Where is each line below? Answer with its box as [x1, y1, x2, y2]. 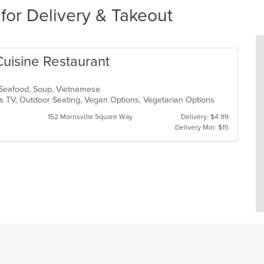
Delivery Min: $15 [174, 123, 229, 131]
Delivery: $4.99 [180, 113, 229, 121]
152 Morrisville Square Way [47, 113, 133, 121]
